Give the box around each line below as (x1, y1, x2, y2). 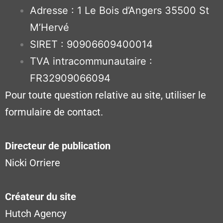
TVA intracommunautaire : (30, 55, 152, 67)
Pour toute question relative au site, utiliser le (5, 89, 206, 101)
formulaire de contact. (5, 106, 103, 118)
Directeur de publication (5, 139, 111, 152)
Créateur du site (5, 190, 76, 203)
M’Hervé (30, 21, 69, 33)
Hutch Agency (5, 207, 66, 220)
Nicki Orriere (5, 156, 60, 169)
